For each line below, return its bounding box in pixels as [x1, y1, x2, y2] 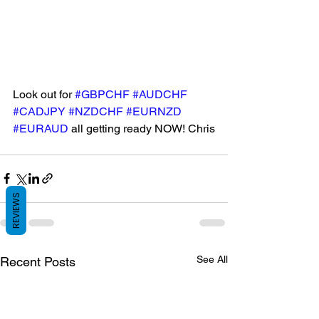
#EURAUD [13, 121, 68, 135]
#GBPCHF [75, 87, 130, 101]
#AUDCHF [132, 87, 187, 101]
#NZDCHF [68, 104, 123, 118]
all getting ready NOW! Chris [68, 121, 215, 135]
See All [197, 253, 228, 265]
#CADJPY [13, 104, 66, 118]
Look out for [13, 87, 75, 101]
